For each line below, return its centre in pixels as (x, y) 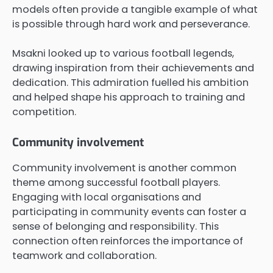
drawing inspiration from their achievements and (133, 68)
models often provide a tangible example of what (135, 10)
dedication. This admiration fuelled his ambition (130, 83)
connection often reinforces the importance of (128, 241)
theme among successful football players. (116, 183)
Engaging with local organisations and (107, 197)
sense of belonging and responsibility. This (115, 227)
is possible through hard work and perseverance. (131, 24)
